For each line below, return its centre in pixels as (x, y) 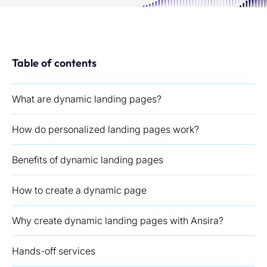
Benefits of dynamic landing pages (88, 160)
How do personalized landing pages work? (105, 129)
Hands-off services (54, 251)
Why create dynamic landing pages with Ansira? (118, 221)
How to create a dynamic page (79, 190)
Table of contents (54, 63)
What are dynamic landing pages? (87, 99)
